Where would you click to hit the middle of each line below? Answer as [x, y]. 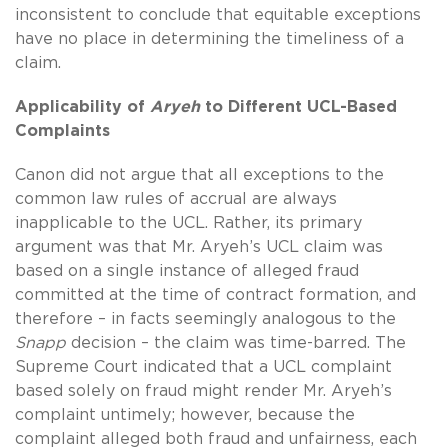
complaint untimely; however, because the [185, 414]
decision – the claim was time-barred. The [236, 342]
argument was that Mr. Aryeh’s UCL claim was [199, 246]
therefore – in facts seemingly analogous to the [205, 318]
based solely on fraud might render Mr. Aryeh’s [203, 390]
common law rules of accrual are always [176, 198]
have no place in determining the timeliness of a [209, 38]
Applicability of [82, 106]
